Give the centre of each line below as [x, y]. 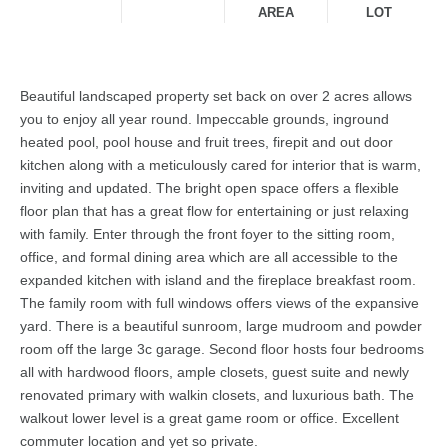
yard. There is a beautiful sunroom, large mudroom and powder [221, 326]
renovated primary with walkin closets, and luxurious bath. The [217, 395]
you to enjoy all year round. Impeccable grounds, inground [204, 119]
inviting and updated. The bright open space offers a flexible [209, 188]
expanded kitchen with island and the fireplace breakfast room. [218, 280]
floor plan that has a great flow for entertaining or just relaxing [214, 211]
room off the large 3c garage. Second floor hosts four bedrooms [222, 349]
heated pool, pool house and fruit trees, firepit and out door [206, 142]
